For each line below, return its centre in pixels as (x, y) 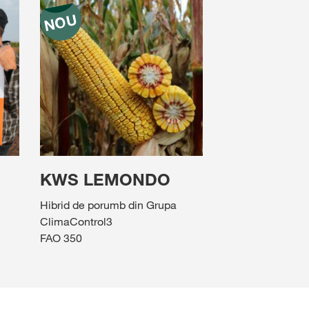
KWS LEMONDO (105, 180)
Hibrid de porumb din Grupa (108, 205)
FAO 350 (61, 238)
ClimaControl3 (76, 222)
